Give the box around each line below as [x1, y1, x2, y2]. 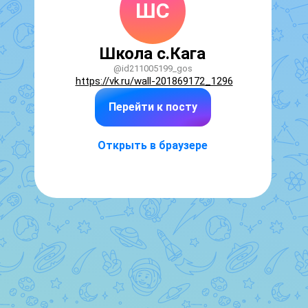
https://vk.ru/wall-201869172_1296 [75, 75, 233, 87]
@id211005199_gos [113, 63, 192, 74]
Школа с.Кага [100, 44, 206, 63]
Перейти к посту [108, 100, 197, 113]
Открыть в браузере [98, 139, 208, 152]
